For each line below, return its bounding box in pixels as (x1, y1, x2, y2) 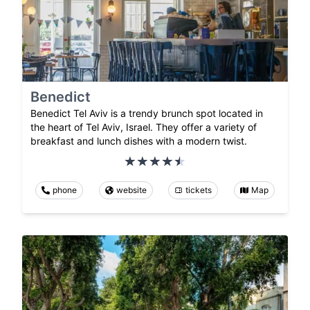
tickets (185, 184, 212, 195)
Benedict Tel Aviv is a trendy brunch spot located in (30, 107, 263, 119)
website (116, 184, 147, 195)
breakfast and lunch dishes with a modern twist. (30, 134, 247, 147)
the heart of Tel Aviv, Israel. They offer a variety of (30, 120, 257, 133)
